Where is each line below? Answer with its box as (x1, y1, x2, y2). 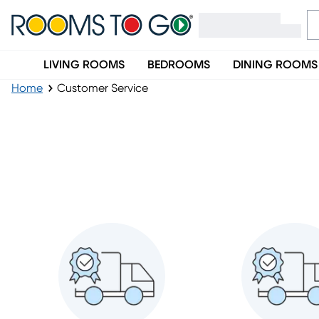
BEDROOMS (147, 59, 210, 70)
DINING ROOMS (233, 59, 318, 70)
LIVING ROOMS (43, 59, 125, 70)
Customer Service (57, 83, 148, 94)
